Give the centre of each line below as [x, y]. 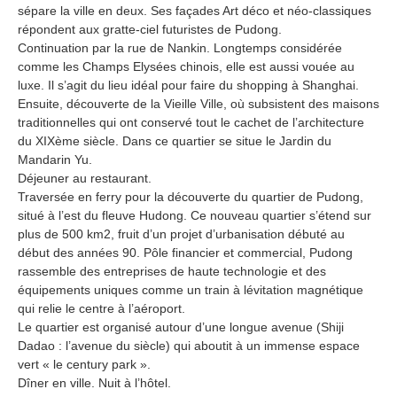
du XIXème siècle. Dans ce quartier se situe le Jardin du [175, 140]
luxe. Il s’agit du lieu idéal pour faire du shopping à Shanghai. [188, 85]
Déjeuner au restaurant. [85, 178]
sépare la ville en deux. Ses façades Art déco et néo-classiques [195, 10]
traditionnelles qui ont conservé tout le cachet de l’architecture [191, 122]
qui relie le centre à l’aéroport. [101, 308]
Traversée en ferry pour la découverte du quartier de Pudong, [191, 196]
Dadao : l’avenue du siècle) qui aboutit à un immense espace [189, 345]
